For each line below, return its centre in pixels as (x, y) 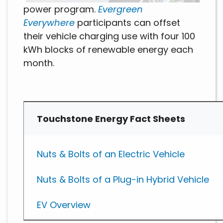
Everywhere (49, 23)
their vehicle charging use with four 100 (109, 36)
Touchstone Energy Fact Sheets (111, 119)
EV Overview (64, 205)
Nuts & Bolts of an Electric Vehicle (111, 154)
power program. (61, 9)
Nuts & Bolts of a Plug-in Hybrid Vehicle (123, 180)
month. (39, 63)
